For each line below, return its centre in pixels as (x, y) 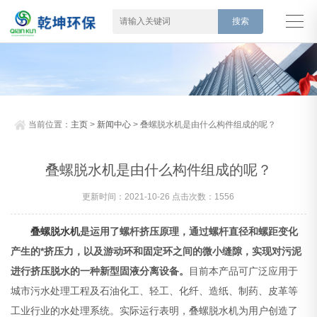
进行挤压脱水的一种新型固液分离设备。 (100, 271)
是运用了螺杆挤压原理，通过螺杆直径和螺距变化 (189, 232)
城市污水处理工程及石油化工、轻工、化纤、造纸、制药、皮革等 (155, 291)
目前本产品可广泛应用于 (244, 271)
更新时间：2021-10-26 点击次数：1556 (158, 197)
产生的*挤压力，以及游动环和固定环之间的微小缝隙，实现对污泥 (156, 252)
